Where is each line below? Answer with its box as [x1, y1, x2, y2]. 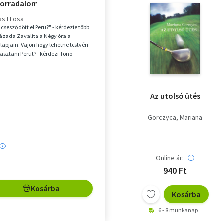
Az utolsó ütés [150, 91, 200, 101]
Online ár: [156, 153, 184, 163]
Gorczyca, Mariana [148, 113, 202, 122]
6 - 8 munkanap [158, 206, 198, 214]
